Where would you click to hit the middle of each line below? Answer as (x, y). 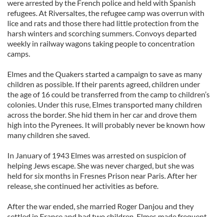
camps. (19, 54)
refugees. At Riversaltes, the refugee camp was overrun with (106, 13)
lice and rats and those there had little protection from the (103, 23)
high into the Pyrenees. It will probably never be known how (106, 125)
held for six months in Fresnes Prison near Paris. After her (102, 176)
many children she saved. (48, 135)
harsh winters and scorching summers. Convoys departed (102, 33)
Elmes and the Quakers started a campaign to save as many (105, 74)
